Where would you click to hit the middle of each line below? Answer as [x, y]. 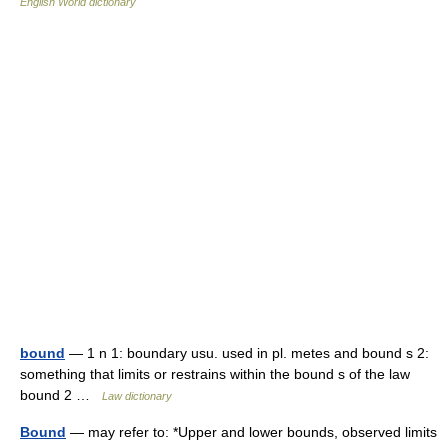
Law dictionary [137, 396]
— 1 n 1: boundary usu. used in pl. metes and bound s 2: [247, 353]
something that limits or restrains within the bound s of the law [215, 374]
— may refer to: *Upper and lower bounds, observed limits [251, 432]
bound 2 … [61, 395]
